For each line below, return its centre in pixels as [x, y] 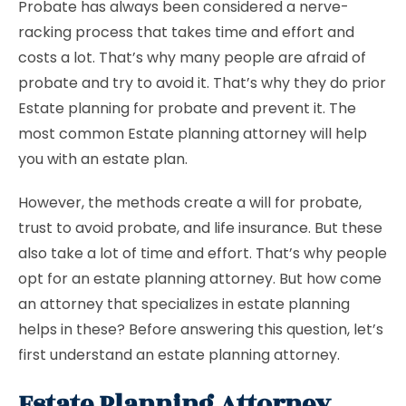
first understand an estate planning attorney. [179, 355]
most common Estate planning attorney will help [193, 134]
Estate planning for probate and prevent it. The [187, 108]
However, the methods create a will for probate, [190, 203]
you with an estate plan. [103, 159]
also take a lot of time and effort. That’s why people [203, 253]
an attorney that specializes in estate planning [184, 304]
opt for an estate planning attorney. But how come [200, 279]
